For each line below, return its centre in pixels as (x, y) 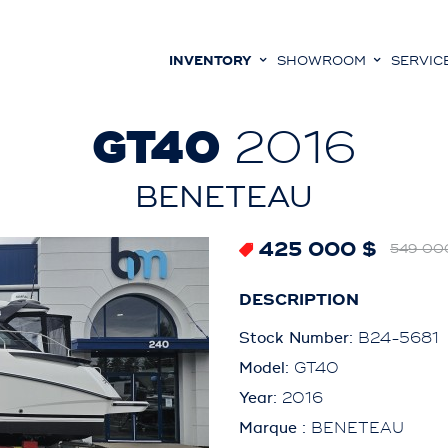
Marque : (275, 428)
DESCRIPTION (299, 300)
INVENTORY (212, 60)
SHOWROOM (323, 60)
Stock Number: (298, 338)
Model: (266, 368)
